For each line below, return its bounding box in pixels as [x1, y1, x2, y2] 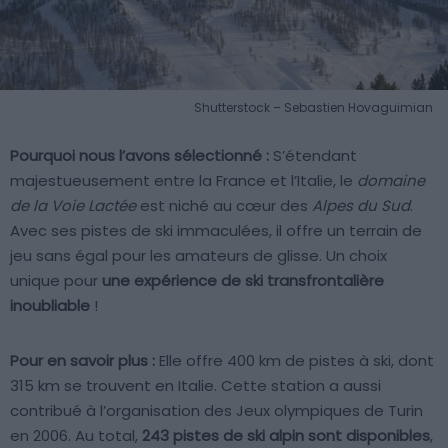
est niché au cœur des [136, 194, 312, 216]
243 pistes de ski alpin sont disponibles [142, 424, 430, 446]
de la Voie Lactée [10, 194, 136, 216]
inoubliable [10, 294, 90, 316]
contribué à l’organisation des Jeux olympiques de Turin [10, 399, 423, 421]
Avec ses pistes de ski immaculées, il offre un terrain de [10, 219, 422, 241]
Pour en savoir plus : [10, 349, 155, 371]
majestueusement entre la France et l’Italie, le [10, 169, 357, 191]
